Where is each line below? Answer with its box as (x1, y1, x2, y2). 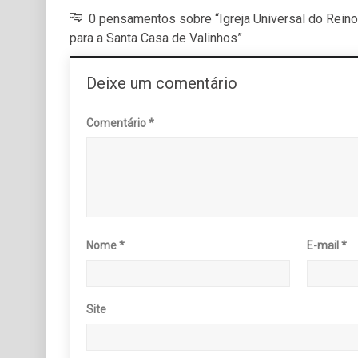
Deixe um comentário (86, 73, 237, 93)
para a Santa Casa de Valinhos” (70, 30, 242, 46)
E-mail (307, 238, 342, 252)
